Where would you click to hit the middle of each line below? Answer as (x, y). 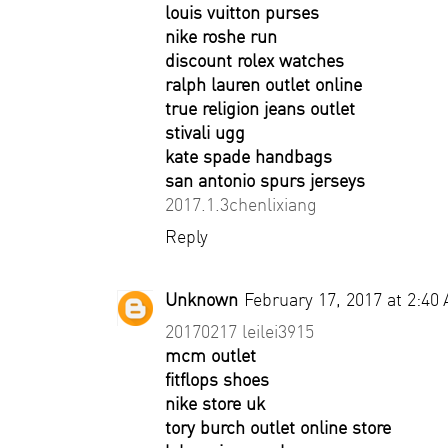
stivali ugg (205, 132)
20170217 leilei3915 (239, 331)
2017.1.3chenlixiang (241, 204)
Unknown (201, 299)
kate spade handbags (248, 156)
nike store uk (215, 403)
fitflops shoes (217, 379)
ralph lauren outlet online (263, 84)
